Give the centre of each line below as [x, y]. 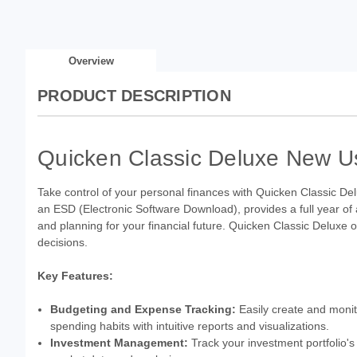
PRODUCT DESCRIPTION [134, 96]
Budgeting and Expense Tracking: [143, 310]
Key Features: [75, 276]
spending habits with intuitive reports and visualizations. [190, 326]
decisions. [63, 243]
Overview [91, 61]
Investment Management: [120, 343]
